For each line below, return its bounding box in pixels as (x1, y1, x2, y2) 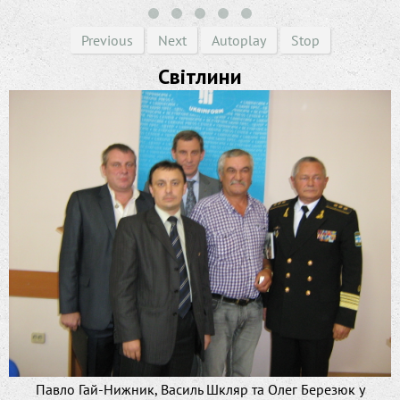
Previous (80, 30, 133, 49)
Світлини (158, 62, 242, 90)
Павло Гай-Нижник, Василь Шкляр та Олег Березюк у (35, 379, 365, 398)
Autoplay (211, 30, 266, 49)
